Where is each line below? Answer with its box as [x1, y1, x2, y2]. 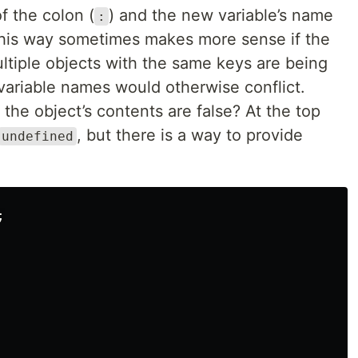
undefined [2, 129, 74, 144]
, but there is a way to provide [77, 125, 303, 145]
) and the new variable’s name [109, 6, 333, 25]
